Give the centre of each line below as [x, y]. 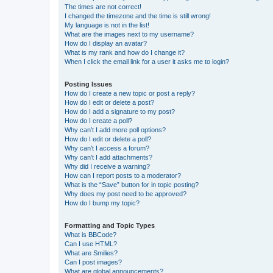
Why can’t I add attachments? [108, 157]
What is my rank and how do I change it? [125, 52]
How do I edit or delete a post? [109, 102]
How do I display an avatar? [106, 43]
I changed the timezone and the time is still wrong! [138, 16]
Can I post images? [93, 262]
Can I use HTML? [91, 243]
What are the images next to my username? [129, 34]
